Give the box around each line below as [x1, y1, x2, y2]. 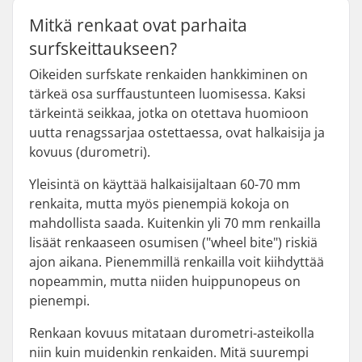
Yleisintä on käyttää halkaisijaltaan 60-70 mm [29, 175, 301, 193]
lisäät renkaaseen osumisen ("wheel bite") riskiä [29, 234, 318, 251]
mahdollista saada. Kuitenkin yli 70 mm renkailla [29, 214, 321, 232]
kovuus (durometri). [29, 143, 150, 161]
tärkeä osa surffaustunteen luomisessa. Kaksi [29, 85, 305, 103]
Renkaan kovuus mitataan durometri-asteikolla [29, 324, 314, 342]
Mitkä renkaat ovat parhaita [29, 14, 247, 36]
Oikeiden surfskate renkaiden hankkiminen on [29, 65, 308, 83]
